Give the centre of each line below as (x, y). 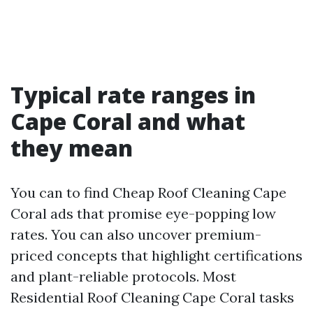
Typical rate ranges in (133, 95)
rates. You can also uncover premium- (136, 234)
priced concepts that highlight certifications (156, 255)
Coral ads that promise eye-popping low (143, 213)
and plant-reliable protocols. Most (123, 276)
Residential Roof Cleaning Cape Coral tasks (152, 297)
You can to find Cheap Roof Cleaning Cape (148, 192)
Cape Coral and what (128, 121)
